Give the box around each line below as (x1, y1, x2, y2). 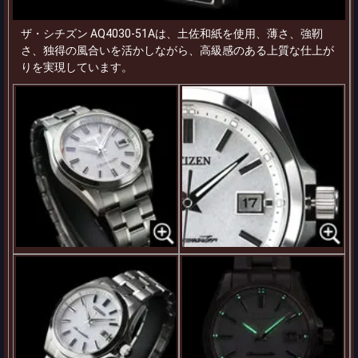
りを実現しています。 (21, 60, 133, 74)
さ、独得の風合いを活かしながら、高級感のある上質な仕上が (21, 43, 334, 57)
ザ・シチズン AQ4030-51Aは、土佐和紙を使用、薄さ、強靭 (21, 26, 323, 40)
